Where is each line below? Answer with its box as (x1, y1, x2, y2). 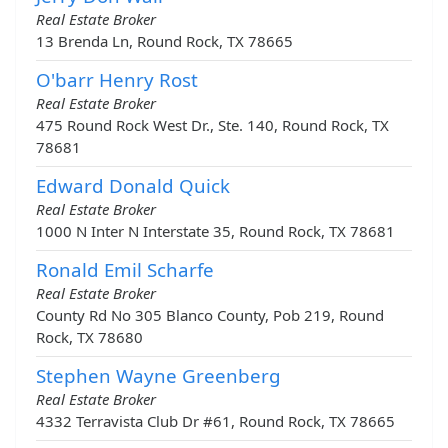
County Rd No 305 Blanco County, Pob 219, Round (36, 305, 384, 326)
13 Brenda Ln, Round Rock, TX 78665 (36, 31, 293, 52)
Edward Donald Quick (36, 173, 230, 199)
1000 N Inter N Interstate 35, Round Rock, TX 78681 (36, 221, 395, 242)
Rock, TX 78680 (36, 327, 143, 348)
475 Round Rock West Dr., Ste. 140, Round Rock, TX (36, 115, 389, 136)
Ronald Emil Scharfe (36, 257, 214, 283)
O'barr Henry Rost (36, 67, 198, 93)
